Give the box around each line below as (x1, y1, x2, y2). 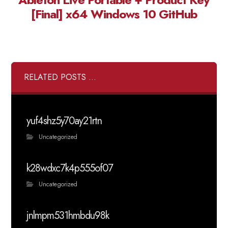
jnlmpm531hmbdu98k (26, 208, 109, 223)
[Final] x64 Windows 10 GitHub (31, 5, 197, 23)
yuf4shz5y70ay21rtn (26, 113, 102, 128)
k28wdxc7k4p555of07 (26, 161, 113, 176)
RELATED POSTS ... (24, 71, 97, 83)
